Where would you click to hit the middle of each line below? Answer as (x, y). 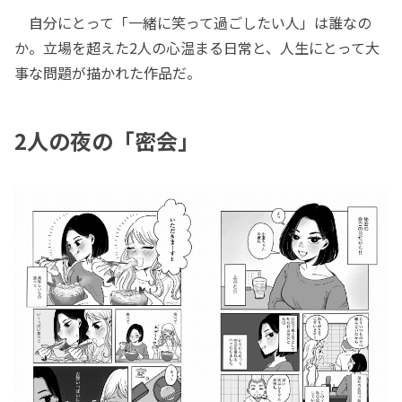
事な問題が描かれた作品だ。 (108, 72)
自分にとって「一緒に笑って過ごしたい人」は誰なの (193, 22)
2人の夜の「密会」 (107, 140)
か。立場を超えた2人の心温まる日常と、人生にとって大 (197, 47)
